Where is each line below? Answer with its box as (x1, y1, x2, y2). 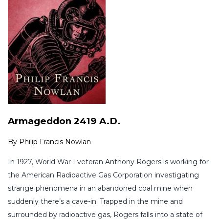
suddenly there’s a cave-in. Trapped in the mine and (8, 197, 183, 206)
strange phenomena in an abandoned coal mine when (8, 184, 193, 193)
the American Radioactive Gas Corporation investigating (8, 171, 199, 180)
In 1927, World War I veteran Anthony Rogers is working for (8, 157, 209, 167)
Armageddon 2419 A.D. (8, 115, 120, 127)
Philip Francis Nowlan (19, 137, 91, 147)
